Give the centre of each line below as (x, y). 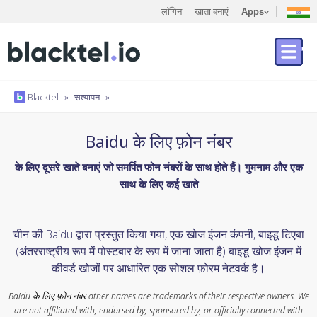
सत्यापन (87, 97)
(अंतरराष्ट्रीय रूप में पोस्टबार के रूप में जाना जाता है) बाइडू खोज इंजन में (158, 251)
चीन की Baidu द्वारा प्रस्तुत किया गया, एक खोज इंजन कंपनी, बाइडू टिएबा (158, 234)
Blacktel (42, 97)
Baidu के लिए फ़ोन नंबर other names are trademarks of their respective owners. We (158, 296)
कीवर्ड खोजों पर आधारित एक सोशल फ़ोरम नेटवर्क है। (158, 268)
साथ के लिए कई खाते (158, 184)
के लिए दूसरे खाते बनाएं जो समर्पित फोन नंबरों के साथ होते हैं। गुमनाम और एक (158, 167)
